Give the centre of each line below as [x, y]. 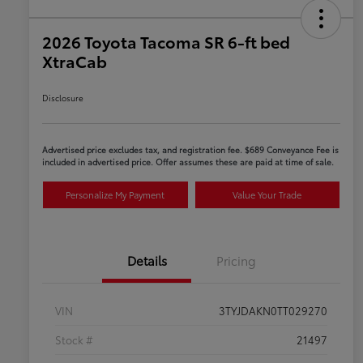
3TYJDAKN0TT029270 [273, 311]
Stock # [74, 340]
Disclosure [63, 98]
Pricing [236, 261]
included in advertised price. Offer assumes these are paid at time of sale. [188, 162]
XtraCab [75, 61]
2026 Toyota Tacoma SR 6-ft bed [166, 42]
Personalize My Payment [115, 195]
